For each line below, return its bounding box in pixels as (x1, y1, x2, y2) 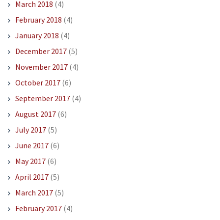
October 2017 (15, 78, 60, 88)
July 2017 (15, 125, 46, 135)
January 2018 (15, 30, 59, 41)
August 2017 (15, 109, 56, 119)
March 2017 (15, 188, 53, 198)
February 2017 (15, 203, 62, 214)
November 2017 (15, 62, 68, 72)
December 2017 (15, 46, 67, 56)
